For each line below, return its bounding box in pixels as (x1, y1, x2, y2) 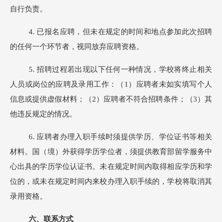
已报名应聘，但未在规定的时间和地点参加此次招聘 (37, 28, 213, 36)
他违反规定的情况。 (10, 110, 77, 118)
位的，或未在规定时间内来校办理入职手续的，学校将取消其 (10, 177, 212, 185)
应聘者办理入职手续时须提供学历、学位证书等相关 (37, 133, 213, 141)
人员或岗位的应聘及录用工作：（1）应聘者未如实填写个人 (10, 80, 212, 88)
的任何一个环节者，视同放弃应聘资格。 (10, 43, 144, 51)
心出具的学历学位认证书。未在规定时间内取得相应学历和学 (10, 163, 212, 170)
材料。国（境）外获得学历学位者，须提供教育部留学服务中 (10, 148, 212, 156)
